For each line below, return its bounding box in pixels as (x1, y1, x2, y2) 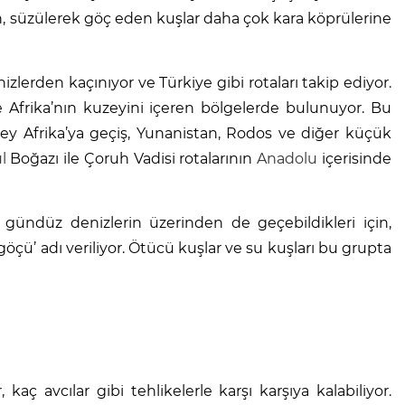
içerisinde (317, 150, 392, 168)
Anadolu (257, 150, 318, 168)
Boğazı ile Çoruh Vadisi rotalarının (5, 150, 258, 168)
